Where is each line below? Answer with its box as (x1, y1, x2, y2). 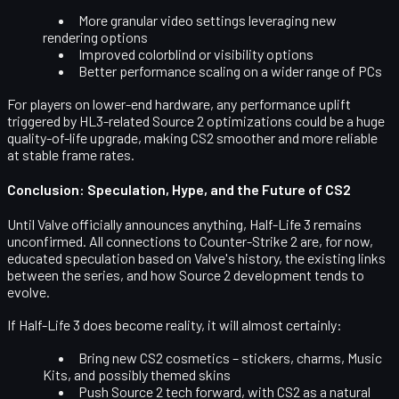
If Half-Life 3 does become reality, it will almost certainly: (7, 315, 342, 333)
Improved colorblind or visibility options (78, 45, 313, 62)
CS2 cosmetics (140, 348, 230, 366)
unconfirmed (7, 232, 83, 249)
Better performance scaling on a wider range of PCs (78, 61, 382, 79)
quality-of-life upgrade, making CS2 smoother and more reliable (7, 128, 378, 146)
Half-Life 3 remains (249, 215, 362, 232)
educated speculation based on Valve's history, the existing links (7, 248, 386, 266)
